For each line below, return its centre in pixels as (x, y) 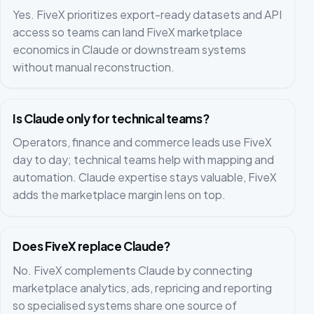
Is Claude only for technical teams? (111, 118)
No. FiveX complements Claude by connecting (133, 270)
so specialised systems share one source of (125, 305)
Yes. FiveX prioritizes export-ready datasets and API (148, 14)
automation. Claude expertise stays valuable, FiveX (145, 177)
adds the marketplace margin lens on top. (120, 195)
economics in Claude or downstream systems (130, 49)
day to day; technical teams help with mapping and (144, 160)
